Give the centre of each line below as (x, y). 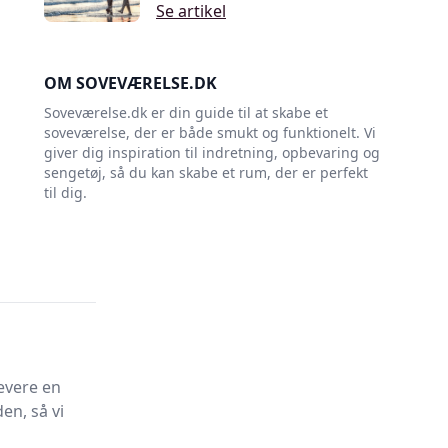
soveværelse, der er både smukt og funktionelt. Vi (210, 132)
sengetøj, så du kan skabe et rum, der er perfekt (206, 172)
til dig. (65, 192)
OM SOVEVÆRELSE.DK (130, 83)
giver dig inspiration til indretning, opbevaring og (212, 152)
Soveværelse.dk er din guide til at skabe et (186, 112)
